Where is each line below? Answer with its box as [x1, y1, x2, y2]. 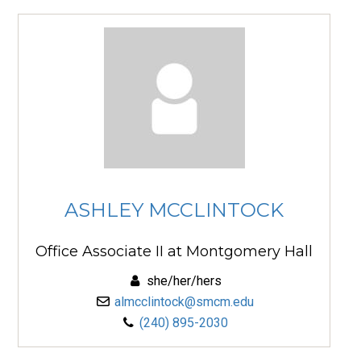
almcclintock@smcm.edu [114, 293, 254, 309]
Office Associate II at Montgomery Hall [35, 242, 313, 260]
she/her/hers [143, 272, 222, 288]
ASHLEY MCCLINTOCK [64, 198, 284, 222]
